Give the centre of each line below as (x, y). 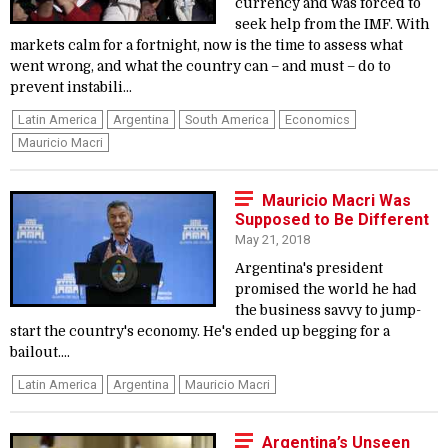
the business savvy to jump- (328, 310)
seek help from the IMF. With (332, 24)
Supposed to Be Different (332, 219)
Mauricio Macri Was (336, 200)
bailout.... (40, 352)
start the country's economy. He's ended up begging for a (200, 331)
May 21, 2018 (272, 239)
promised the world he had (326, 289)
